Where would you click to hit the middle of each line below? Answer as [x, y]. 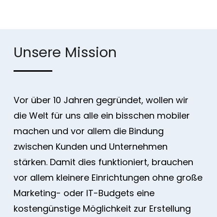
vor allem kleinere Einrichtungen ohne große [108, 178]
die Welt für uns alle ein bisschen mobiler [101, 116]
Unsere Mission [65, 53]
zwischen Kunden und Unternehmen [90, 147]
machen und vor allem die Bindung [88, 131]
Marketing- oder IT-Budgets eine [84, 193]
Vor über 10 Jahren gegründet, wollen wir [101, 100]
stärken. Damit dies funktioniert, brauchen [103, 162]
